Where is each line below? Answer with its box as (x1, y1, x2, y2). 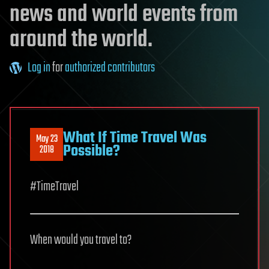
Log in (28, 58, 50, 79)
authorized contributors (65, 58, 155, 79)
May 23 (35, 131, 58, 147)
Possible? (63, 139, 120, 163)
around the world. (10, 22, 153, 58)
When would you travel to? (30, 230, 131, 251)
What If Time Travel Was (63, 125, 207, 150)
